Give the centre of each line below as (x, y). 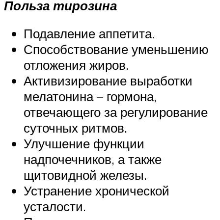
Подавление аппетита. (89, 34)
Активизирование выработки (108, 81)
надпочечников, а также (93, 159)
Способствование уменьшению (116, 49)
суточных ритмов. (75, 128)
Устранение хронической (96, 191)
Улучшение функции (84, 144)
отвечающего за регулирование (116, 112)
